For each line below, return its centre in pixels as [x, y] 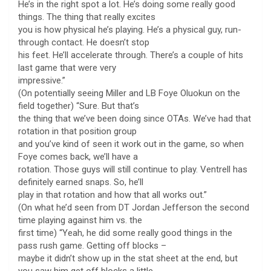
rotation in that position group [77, 131]
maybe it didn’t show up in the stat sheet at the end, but [128, 258]
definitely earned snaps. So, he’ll [81, 182]
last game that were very [67, 67]
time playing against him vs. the [80, 220]
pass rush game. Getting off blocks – [92, 245]
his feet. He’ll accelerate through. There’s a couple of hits [131, 55]
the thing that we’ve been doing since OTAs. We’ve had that [135, 118]
